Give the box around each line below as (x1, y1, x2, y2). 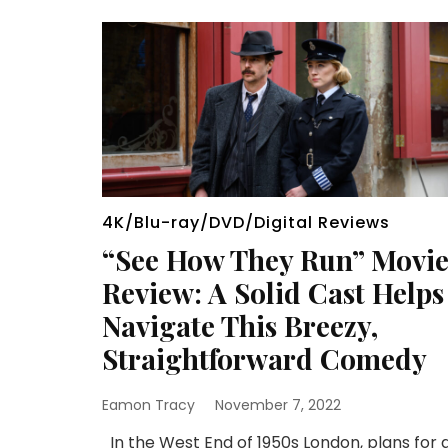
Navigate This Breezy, (102, 306, 378, 344)
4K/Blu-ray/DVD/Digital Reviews (102, 210, 390, 234)
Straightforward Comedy (102, 339, 427, 377)
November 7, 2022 (215, 394, 341, 415)
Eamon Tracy (102, 394, 195, 415)
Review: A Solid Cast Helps (102, 273, 444, 311)
